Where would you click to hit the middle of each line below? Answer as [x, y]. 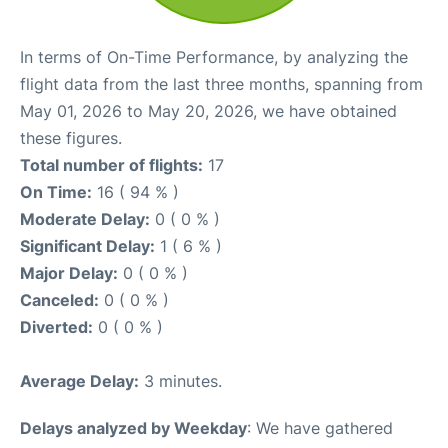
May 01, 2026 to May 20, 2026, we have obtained [208, 111]
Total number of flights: [111, 165]
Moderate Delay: [85, 219]
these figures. [71, 138]
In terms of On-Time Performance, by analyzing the [214, 57]
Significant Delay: [87, 246]
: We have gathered [320, 428]
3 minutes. [180, 381]
